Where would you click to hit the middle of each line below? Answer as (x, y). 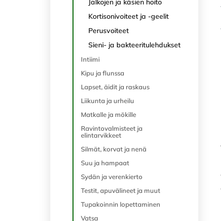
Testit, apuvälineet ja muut (121, 190)
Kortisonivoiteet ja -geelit (129, 16)
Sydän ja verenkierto (112, 177)
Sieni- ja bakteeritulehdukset (134, 45)
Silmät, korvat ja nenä (114, 149)
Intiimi (90, 59)
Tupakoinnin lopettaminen (121, 204)
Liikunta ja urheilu (108, 101)
